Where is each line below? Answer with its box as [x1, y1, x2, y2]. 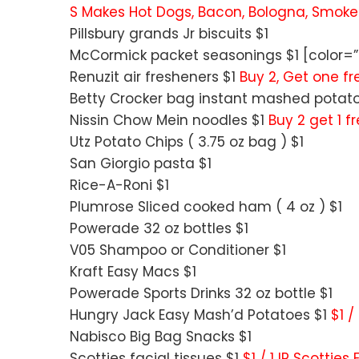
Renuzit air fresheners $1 [70, 67, 240, 87]
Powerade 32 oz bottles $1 [70, 219, 248, 239]
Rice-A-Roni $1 [70, 175, 169, 196]
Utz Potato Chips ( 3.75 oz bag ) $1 [70, 132, 304, 152]
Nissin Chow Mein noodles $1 [70, 111, 268, 131]
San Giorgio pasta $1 [70, 154, 212, 174]
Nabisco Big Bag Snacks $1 [70, 327, 252, 347]
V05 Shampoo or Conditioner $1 [70, 240, 286, 260]
